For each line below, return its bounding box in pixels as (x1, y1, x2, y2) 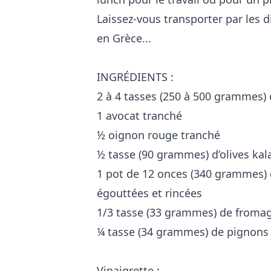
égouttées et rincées (97, 185, 202, 200)
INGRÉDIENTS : (97, 69, 174, 84)
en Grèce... (97, 30, 151, 45)
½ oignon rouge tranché (97, 127, 220, 142)
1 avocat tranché (97, 108, 182, 123)
